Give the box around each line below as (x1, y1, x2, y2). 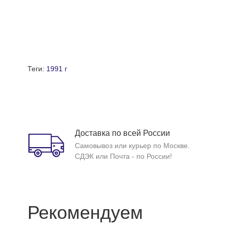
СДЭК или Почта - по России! (74, 152, 172, 160)
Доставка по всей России (74, 129, 170, 137)
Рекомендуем (27, 202, 143, 223)
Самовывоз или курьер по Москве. (74, 141, 190, 150)
